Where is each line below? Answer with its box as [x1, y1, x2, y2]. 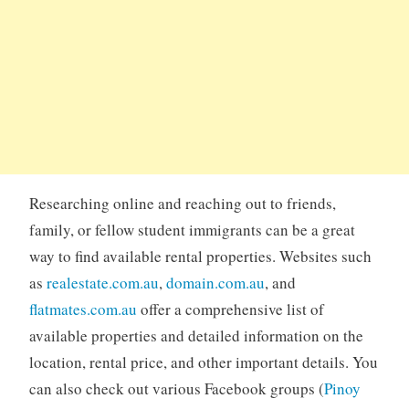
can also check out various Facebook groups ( [28, 378, 324, 400]
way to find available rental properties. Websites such [28, 246, 372, 267]
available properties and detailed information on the [28, 325, 363, 347]
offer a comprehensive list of [136, 299, 324, 320]
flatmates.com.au [28, 299, 137, 320]
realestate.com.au [46, 272, 159, 294]
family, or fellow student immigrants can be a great [28, 219, 355, 241]
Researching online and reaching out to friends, [28, 193, 336, 215]
